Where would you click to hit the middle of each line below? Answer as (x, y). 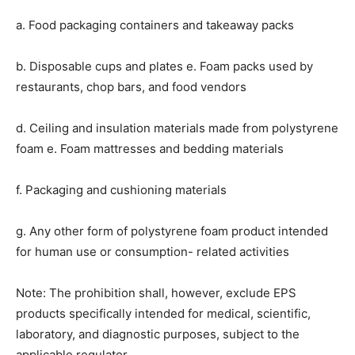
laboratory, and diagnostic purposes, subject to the (158, 334)
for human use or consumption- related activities (153, 252)
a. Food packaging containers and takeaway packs (155, 25)
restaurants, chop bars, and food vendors (131, 87)
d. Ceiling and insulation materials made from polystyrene (177, 128)
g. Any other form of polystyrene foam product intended (172, 231)
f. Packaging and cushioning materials (121, 190)
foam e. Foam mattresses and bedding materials (150, 149)
